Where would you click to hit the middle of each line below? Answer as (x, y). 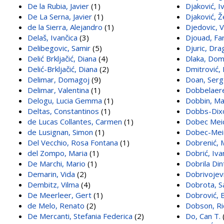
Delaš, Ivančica (52, 37)
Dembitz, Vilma (53, 184)
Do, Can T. (203, 216)
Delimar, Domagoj (58, 79)
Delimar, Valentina (58, 90)
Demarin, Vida (51, 174)
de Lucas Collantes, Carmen (75, 121)
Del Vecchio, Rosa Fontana (73, 142)
